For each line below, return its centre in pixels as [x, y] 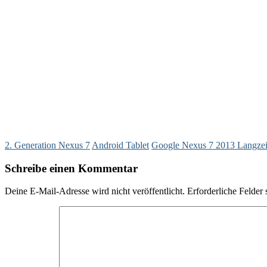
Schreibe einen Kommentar [71, 168]
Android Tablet [120, 145]
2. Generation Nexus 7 [47, 145]
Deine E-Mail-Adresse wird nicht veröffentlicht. [95, 191]
